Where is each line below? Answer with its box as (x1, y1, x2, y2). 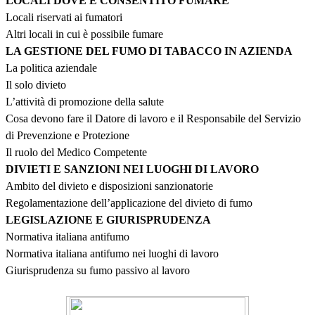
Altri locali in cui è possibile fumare (6, 28, 163, 41)
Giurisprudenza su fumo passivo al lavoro (6, 264, 190, 277)
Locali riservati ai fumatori (6, 11, 122, 24)
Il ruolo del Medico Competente (6, 146, 147, 159)
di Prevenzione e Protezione (6, 129, 129, 142)
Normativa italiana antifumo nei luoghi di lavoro (6, 247, 219, 260)
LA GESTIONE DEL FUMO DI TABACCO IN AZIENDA (6, 45, 292, 58)
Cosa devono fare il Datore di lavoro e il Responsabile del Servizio (6, 112, 301, 125)
